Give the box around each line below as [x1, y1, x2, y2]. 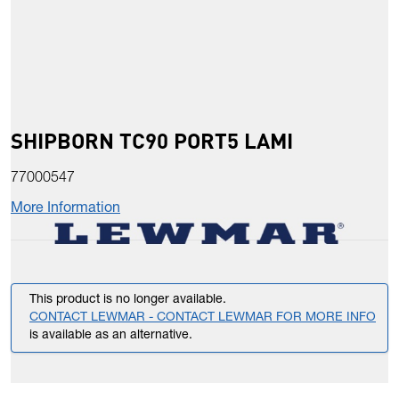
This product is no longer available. [29, 294, 226, 307]
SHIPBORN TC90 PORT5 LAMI [11, 126, 293, 155]
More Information [11, 202, 120, 217]
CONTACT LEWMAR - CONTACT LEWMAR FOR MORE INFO [29, 312, 376, 325]
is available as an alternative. [29, 330, 192, 343]
